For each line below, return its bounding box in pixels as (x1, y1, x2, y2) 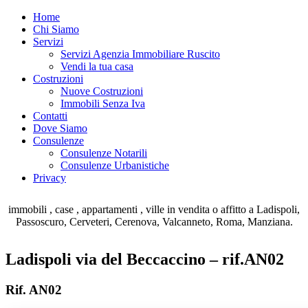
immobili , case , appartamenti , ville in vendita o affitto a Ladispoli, (8, 203, 300, 215)
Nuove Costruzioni (60, 85, 143, 97)
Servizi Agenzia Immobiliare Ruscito (60, 48, 220, 60)
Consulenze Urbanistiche (60, 159, 169, 171)
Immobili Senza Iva (60, 98, 145, 109)
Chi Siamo (33, 23, 79, 35)
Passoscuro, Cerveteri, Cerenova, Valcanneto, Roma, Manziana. (15, 216, 293, 228)
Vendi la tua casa (60, 60, 133, 72)
